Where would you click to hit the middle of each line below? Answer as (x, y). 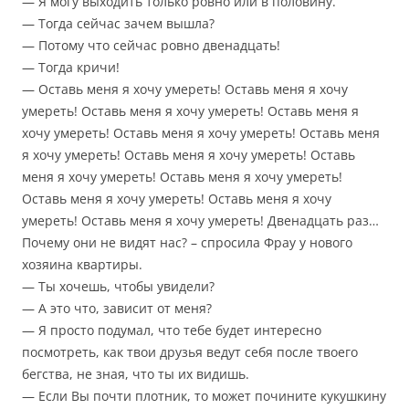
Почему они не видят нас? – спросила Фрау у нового (187, 243)
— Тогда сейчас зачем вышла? (118, 24)
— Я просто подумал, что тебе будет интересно (172, 330)
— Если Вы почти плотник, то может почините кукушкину (204, 396)
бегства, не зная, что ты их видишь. (136, 374)
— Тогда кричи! (71, 68)
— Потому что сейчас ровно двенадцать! (151, 46)
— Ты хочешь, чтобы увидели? (118, 287)
